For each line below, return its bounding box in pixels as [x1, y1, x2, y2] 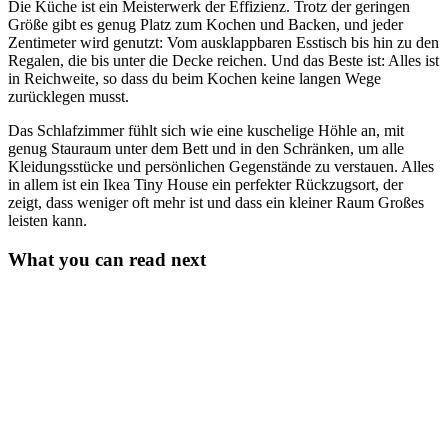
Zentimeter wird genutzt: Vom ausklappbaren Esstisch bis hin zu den [8, 34, 439, 52]
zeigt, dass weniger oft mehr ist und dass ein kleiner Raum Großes [8, 194, 424, 212]
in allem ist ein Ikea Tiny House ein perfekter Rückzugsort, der [8, 176, 403, 194]
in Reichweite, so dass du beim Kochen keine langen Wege [8, 70, 381, 88]
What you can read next [8, 248, 206, 270]
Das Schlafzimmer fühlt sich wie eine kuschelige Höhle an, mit [8, 122, 404, 140]
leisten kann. [8, 212, 87, 230]
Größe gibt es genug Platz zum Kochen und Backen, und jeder [8, 16, 403, 34]
